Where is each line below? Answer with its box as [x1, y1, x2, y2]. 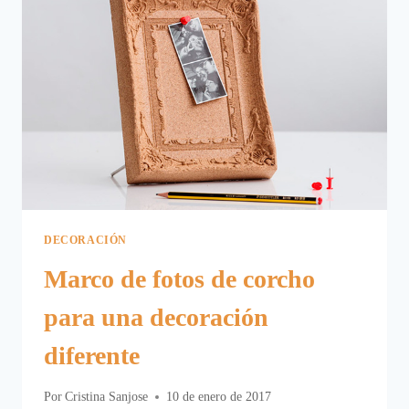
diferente [44, 341, 140, 370]
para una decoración [44, 302, 268, 331]
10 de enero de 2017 [166, 390, 272, 404]
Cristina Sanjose [65, 390, 149, 404]
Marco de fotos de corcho [44, 264, 315, 293]
